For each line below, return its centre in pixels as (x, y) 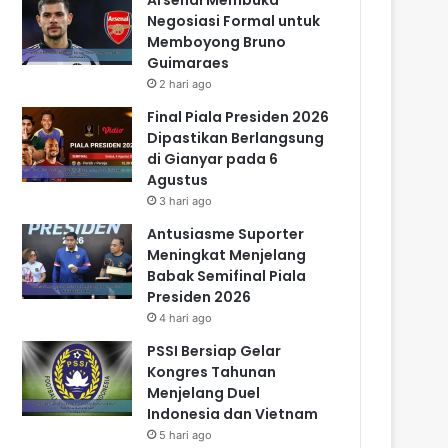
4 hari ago (186, 317)
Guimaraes (188, 62)
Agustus (178, 179)
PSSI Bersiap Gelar (214, 350)
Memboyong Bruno (217, 41)
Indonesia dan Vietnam (233, 413)
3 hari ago (186, 200)
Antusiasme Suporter (226, 233)
